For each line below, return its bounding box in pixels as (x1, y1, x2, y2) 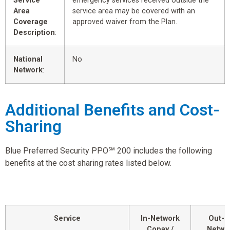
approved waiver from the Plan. (72, 17, 177, 26)
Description (13, 28, 55, 37)
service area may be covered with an (72, 6, 195, 15)
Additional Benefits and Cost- (5, 100, 220, 120)
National (13, 54, 43, 64)
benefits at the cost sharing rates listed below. (5, 158, 171, 168)
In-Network (140, 214, 180, 223)
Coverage (13, 17, 48, 26)
